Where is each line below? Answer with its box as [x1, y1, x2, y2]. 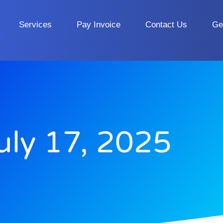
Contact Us [145, 19, 187, 29]
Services [19, 19, 52, 29]
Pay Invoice [77, 19, 120, 29]
